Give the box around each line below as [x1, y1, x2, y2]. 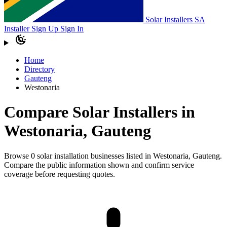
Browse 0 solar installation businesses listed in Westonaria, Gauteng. [4, 151, 222, 160]
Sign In [60, 24, 84, 33]
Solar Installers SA [143, 15, 205, 24]
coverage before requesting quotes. [4, 169, 115, 178]
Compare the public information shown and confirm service [4, 160, 194, 169]
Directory [24, 65, 55, 73]
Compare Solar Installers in [4, 103, 195, 122]
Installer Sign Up [4, 24, 60, 33]
